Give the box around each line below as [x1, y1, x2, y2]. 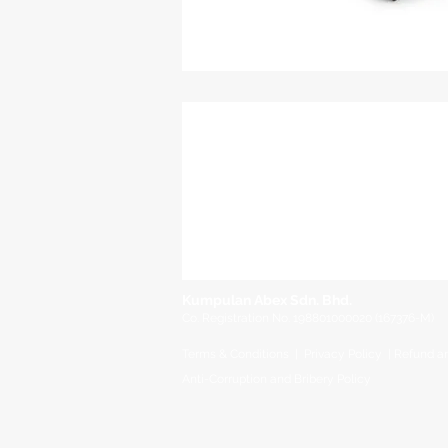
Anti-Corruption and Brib [182, 372, 316, 386]
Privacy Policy [304, 347, 382, 361]
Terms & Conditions [182, 347, 289, 361]
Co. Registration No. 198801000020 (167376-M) [182, 311, 434, 325]
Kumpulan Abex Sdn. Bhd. [182, 292, 352, 308]
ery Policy [316, 372, 371, 386]
